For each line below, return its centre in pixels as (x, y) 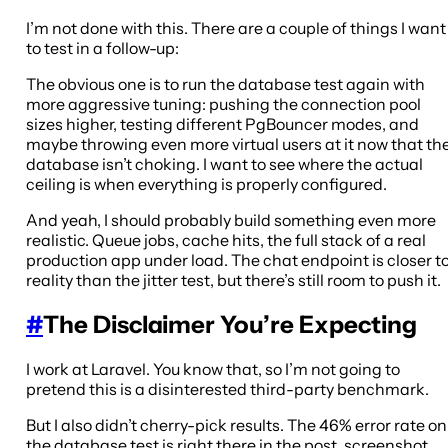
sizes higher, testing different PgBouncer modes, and (222, 123)
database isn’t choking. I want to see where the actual (224, 163)
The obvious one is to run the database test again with (225, 83)
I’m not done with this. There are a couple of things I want (236, 27)
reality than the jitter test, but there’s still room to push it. (233, 279)
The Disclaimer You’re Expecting (230, 324)
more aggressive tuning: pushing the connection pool (223, 103)
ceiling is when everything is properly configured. (206, 183)
